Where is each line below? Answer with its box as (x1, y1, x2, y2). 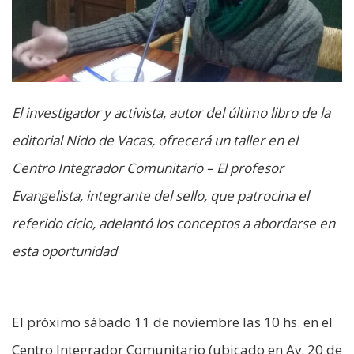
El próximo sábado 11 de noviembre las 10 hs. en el (12, 313, 333, 332)
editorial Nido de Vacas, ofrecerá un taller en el (12, 131, 298, 150)
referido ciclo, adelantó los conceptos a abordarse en (12, 214, 335, 233)
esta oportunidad (12, 242, 117, 261)
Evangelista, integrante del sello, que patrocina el (12, 186, 309, 205)
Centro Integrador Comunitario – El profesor (12, 159, 284, 178)
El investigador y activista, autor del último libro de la (12, 104, 330, 122)
